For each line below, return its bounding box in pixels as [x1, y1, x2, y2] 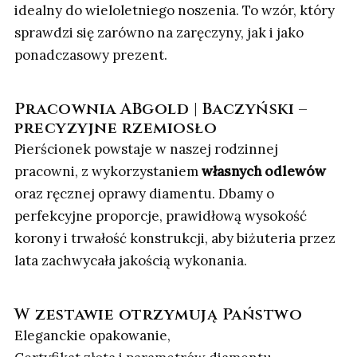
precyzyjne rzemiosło [14, 117, 217, 139]
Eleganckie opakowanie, [14, 327, 171, 345]
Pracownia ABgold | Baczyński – [14, 98, 307, 120]
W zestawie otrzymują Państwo [14, 304, 302, 326]
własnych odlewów [202, 163, 326, 181]
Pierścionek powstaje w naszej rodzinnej [14, 140, 278, 159]
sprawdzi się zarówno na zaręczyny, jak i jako [14, 24, 304, 42]
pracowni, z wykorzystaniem [14, 163, 202, 181]
